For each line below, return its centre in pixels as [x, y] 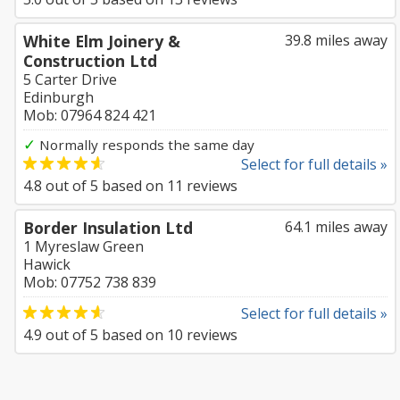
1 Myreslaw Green [83, 246]
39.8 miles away [336, 40]
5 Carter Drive [70, 79]
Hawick [47, 264]
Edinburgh [58, 97]
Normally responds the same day [145, 145]
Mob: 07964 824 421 [90, 115]
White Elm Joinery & [102, 41]
